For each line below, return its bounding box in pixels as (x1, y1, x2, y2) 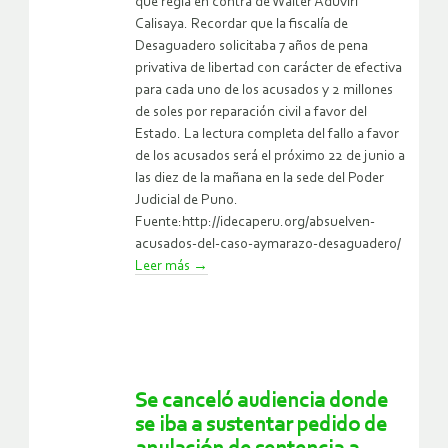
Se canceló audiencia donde (135, 390, 388, 414)
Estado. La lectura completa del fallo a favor (135, 127, 399, 143)
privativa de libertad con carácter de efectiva (135, 61, 402, 77)
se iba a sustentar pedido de (135, 414, 387, 438)
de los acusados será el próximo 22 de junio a (135, 149, 405, 165)
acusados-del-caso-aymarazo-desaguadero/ (135, 237, 401, 253)
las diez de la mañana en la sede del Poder (135, 171, 384, 187)
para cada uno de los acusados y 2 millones (135, 83, 393, 99)
